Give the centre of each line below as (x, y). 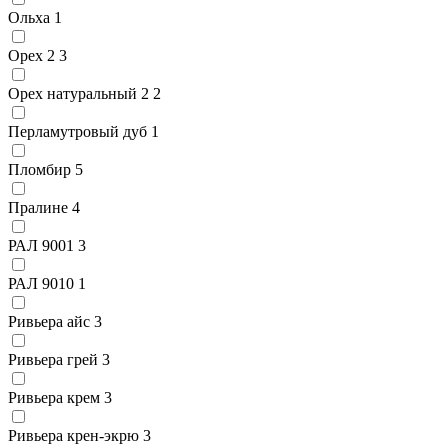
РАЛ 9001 (41, 245)
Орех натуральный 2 (78, 93)
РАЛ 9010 (41, 283)
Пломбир (39, 169)
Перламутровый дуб (77, 131)
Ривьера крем (54, 397)
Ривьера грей (53, 359)
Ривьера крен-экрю (73, 435)
